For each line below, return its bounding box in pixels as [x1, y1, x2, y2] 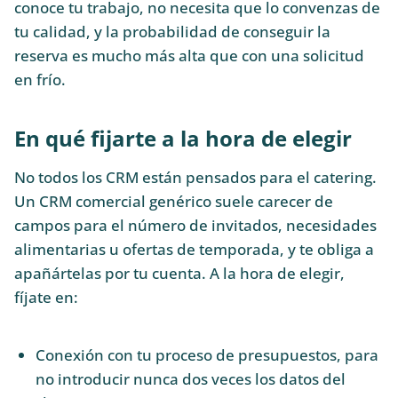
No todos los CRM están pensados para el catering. [14, 167, 377, 188]
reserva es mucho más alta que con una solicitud [14, 44, 364, 66]
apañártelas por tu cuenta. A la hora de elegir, [14, 263, 345, 284]
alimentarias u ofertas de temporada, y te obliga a [14, 239, 374, 260]
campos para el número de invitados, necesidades [14, 215, 377, 236]
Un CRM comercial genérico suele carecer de [14, 191, 333, 212]
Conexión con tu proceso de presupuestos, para [35, 344, 378, 365]
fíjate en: [14, 287, 78, 308]
